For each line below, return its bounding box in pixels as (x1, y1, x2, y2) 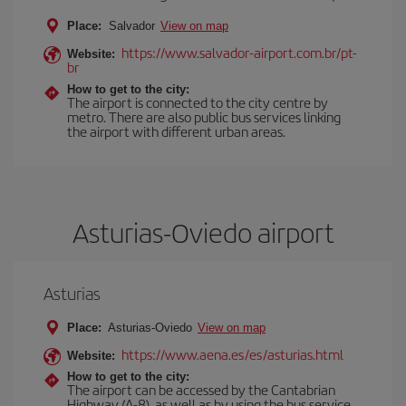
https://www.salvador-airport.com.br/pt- (121, 43, 357, 62)
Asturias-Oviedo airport (72, 213, 334, 251)
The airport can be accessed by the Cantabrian (67, 380, 335, 399)
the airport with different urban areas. (67, 121, 285, 140)
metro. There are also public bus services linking (67, 107, 341, 126)
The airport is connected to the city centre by (67, 92, 328, 111)
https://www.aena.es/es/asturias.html (121, 344, 343, 363)
